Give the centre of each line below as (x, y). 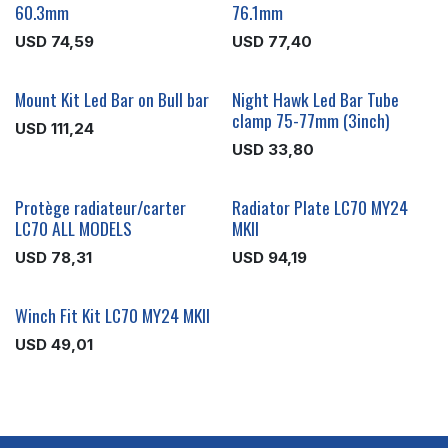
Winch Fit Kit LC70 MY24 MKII (112, 315)
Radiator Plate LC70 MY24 (319, 207)
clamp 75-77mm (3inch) (310, 120)
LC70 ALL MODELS (73, 228)
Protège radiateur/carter (100, 207)
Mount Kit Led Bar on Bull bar (112, 99)
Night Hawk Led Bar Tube (315, 99)
